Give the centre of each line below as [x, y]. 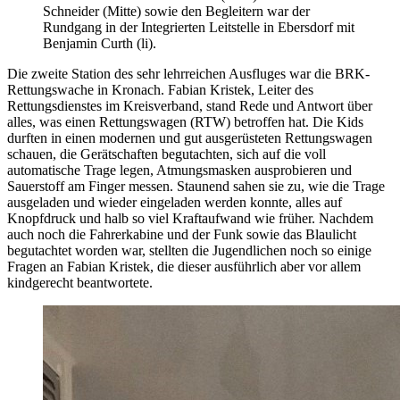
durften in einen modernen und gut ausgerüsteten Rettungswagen [190, 138]
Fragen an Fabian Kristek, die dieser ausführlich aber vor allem [184, 267]
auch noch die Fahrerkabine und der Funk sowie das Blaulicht [182, 235]
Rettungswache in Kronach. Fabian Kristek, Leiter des [160, 90]
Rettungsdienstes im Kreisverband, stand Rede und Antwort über [190, 106]
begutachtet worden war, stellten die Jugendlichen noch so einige [189, 251]
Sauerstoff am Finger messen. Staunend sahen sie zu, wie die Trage [196, 187]
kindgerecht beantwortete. [80, 283]
